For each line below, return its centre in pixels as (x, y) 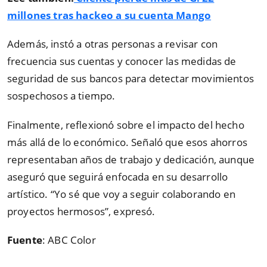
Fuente (25, 240)
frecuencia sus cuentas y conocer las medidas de (122, 61)
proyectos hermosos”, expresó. (81, 211)
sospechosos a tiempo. (61, 96)
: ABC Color (69, 240)
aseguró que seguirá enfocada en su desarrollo (118, 176)
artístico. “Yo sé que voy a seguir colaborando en (121, 194)
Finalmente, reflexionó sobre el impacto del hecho (126, 125)
